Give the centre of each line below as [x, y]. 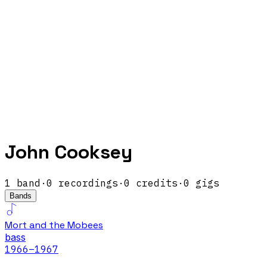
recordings [85, 183]
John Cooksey [69, 152]
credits [154, 183]
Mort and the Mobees [54, 225]
